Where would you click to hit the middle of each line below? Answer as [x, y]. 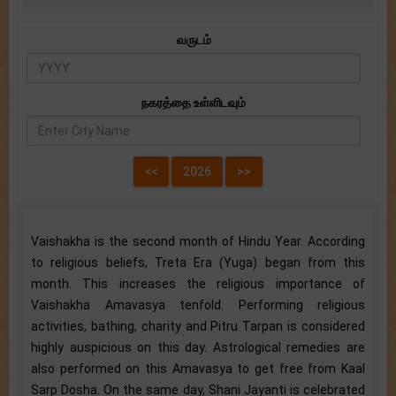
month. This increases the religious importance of [198, 283]
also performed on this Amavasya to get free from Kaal [198, 368]
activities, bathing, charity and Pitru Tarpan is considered [198, 326]
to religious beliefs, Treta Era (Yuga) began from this [198, 262]
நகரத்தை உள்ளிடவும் [194, 102]
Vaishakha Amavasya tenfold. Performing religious [198, 305]
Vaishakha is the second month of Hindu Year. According [198, 241]
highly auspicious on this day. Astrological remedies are [198, 347]
